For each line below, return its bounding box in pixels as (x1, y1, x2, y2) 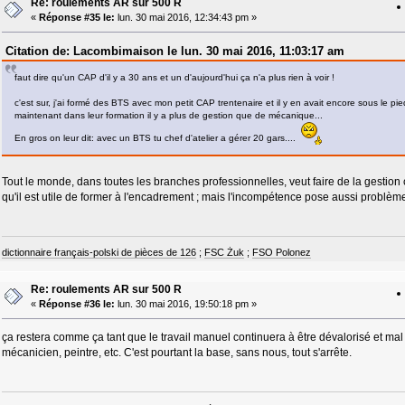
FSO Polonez (251, 247, 311, 259)
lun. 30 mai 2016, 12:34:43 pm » (114, 12, 257, 24)
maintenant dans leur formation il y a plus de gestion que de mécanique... (14, 109, 323, 120)
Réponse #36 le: (38, 298, 115, 310)
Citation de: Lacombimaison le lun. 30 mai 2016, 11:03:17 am (5, 43, 344, 58)
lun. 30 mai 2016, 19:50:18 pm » (114, 298, 257, 310)
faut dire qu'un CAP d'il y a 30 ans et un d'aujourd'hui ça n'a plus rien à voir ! (14, 71, 334, 82)
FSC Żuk (203, 247, 244, 259)
